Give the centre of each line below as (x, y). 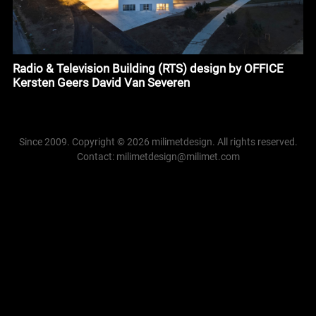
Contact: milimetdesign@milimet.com (158, 156)
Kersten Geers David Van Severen (101, 83)
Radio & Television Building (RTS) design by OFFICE (148, 69)
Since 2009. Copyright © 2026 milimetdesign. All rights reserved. (158, 141)
